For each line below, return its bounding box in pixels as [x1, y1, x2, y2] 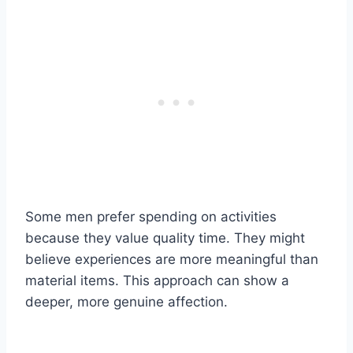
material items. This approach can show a [25, 273, 289, 289]
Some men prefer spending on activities [25, 209, 277, 225]
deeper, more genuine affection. [25, 294, 228, 310]
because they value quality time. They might [25, 230, 305, 247]
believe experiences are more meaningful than [25, 251, 318, 268]
